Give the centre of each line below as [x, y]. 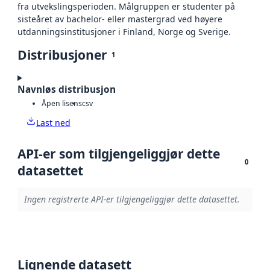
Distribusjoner [62, 55]
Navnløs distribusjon [67, 90]
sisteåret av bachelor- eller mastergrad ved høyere [120, 19]
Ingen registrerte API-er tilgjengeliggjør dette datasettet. [132, 199]
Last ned [53, 122]
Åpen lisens [62, 103]
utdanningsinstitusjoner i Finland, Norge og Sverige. [124, 32]
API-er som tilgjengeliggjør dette [119, 153]
